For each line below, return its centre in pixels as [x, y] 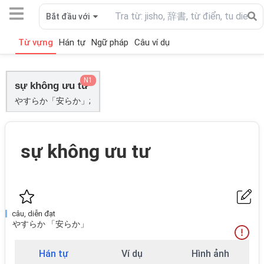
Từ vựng [36, 42]
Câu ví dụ [152, 42]
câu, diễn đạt [34, 214]
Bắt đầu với [68, 16]
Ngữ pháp [110, 42]
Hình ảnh [210, 254]
